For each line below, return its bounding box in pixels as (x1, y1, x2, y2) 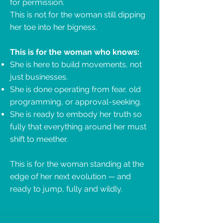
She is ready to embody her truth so (10, 110, 142, 119)
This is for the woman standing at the (10, 159, 144, 169)
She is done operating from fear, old (10, 85, 141, 94)
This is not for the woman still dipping (10, 10, 145, 19)
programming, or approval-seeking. (10, 97, 141, 107)
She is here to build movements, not (10, 60, 142, 69)
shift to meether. (10, 134, 68, 144)
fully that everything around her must (10, 122, 146, 131)
